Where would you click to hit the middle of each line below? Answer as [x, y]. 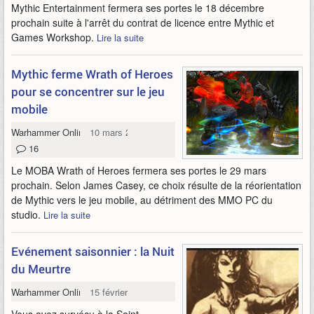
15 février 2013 [120, 292]
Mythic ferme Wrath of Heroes [92, 74]
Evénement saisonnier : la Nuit [93, 251]
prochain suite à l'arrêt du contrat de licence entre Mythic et [143, 22]
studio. [27, 214]
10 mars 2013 [118, 132]
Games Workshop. [54, 37]
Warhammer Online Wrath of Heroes [84, 132]
